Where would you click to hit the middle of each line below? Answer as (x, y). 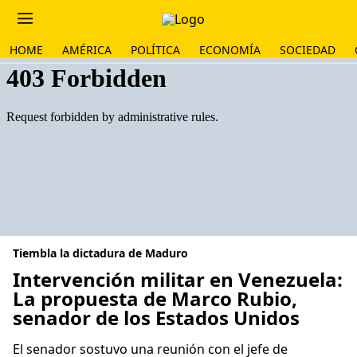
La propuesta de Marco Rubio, (155, 298)
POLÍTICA (155, 50)
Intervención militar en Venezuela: (178, 279)
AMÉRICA (87, 50)
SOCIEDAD (308, 50)
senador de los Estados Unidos (156, 318)
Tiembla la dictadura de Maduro (100, 253)
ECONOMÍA (230, 50)
